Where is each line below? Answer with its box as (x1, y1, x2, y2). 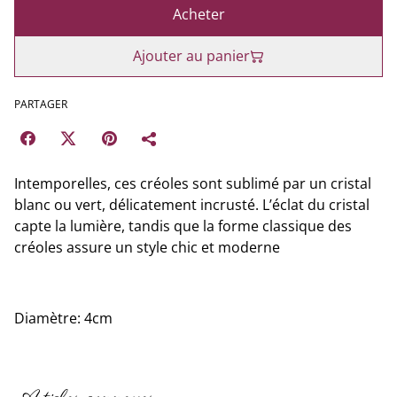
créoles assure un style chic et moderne (14, 237, 280, 257)
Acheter (172, 4, 225, 24)
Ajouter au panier (133, 46, 250, 66)
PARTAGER (14, 97, 67, 112)
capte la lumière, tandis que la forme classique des (14, 216, 352, 236)
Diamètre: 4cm (14, 308, 113, 328)
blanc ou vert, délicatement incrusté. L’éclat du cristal (14, 195, 370, 214)
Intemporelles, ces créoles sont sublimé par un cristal (14, 174, 371, 193)
